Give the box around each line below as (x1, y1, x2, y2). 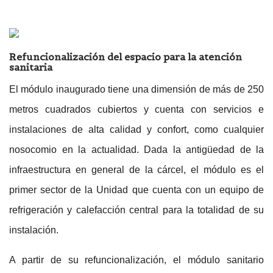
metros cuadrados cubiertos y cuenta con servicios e (9, 104, 264, 115)
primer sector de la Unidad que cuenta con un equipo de (9, 185, 264, 196)
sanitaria (9, 61, 52, 74)
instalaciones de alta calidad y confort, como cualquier (9, 124, 264, 135)
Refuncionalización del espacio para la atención (9, 51, 242, 63)
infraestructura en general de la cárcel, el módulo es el (9, 165, 264, 175)
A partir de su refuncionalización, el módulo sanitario (9, 255, 264, 266)
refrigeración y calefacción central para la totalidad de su (9, 205, 264, 216)
